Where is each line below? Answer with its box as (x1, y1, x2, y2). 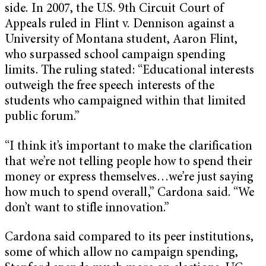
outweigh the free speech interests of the (5, 80, 215, 93)
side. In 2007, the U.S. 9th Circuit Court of (5, 2, 224, 15)
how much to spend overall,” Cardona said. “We (5, 186, 255, 199)
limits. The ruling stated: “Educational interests (5, 64, 254, 77)
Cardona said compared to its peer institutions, (5, 232, 254, 245)
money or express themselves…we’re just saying (5, 171, 254, 184)
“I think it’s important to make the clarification (5, 140, 252, 153)
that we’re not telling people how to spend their (5, 156, 252, 169)
